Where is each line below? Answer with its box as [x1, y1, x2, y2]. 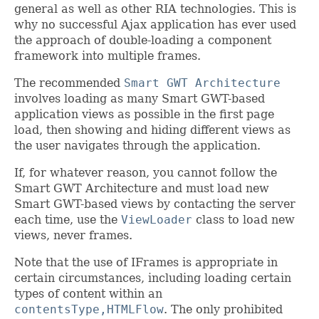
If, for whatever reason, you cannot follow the [14, 166, 277, 180]
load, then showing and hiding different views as [14, 123, 291, 137]
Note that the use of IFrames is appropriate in [14, 256, 278, 270]
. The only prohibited [164, 303, 283, 317]
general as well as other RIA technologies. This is [14, 2, 296, 16]
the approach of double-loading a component [14, 33, 271, 48]
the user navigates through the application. [14, 139, 261, 153]
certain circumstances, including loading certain [14, 271, 291, 286]
